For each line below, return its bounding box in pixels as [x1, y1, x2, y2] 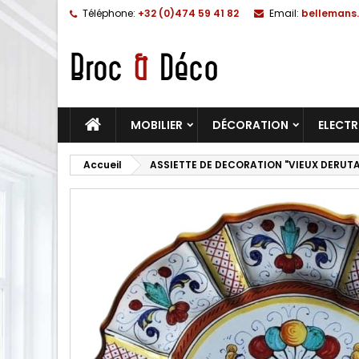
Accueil [83, 158, 122, 171]
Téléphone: [83, 6, 135, 20]
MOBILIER [131, 117, 183, 133]
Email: [269, 6, 299, 20]
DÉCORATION [212, 117, 288, 133]
